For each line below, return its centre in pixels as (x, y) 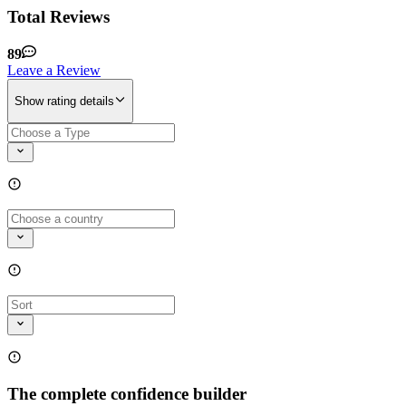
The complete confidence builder (127, 394)
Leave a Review (54, 70)
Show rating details (64, 101)
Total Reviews (58, 16)
